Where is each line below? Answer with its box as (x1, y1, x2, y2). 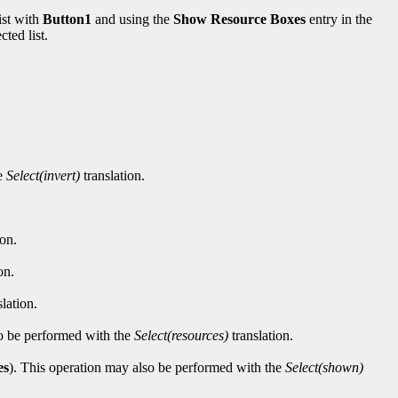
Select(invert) (6, 167, 80, 183)
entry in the (306, 11, 372, 27)
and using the (92, 11, 173, 27)
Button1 (43, 11, 92, 27)
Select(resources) (134, 327, 228, 343)
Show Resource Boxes (173, 11, 306, 27)
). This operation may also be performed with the (9, 359, 285, 375)
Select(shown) (285, 359, 363, 375)
